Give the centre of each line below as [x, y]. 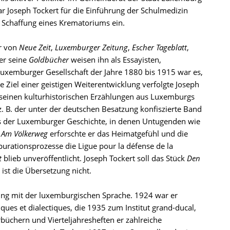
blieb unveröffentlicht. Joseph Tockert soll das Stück [94, 158]
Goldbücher [49, 60]
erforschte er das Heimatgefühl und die [118, 133]
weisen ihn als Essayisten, [115, 60]
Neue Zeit [35, 47]
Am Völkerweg [24, 133]
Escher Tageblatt [159, 47]
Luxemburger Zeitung [91, 47]
